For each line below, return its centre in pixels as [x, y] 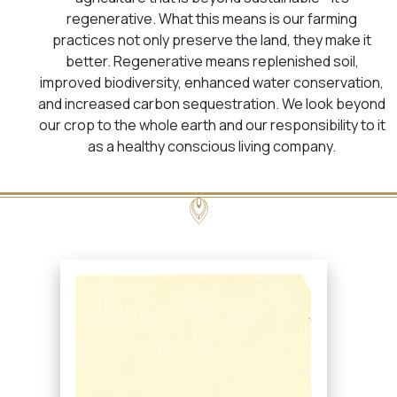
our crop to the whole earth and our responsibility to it [212, 125]
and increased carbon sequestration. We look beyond [212, 103]
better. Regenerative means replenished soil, [212, 61]
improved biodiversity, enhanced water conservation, [212, 82]
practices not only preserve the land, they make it [212, 39]
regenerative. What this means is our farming [212, 18]
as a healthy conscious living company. [212, 146]
